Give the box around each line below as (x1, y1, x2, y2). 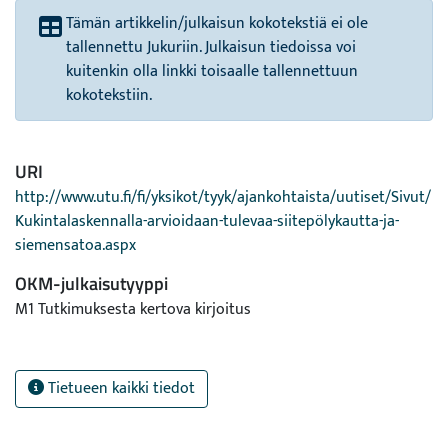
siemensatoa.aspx (15, 232, 136, 259)
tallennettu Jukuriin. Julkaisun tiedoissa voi (66, 34, 356, 61)
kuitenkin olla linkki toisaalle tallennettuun (66, 58, 358, 85)
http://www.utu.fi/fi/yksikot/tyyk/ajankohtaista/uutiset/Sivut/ (15, 184, 431, 211)
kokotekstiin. (66, 82, 152, 109)
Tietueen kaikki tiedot (44, 375, 195, 402)
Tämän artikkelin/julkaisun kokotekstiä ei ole (66, 10, 368, 37)
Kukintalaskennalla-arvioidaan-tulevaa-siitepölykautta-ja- (15, 208, 399, 235)
